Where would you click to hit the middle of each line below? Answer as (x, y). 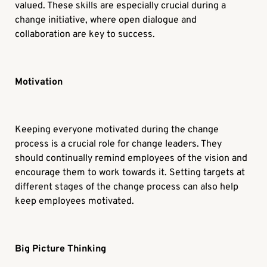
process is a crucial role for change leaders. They (119, 145)
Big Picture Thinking (61, 249)
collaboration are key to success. (85, 35)
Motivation (39, 83)
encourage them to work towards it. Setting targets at (130, 173)
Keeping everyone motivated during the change (117, 130)
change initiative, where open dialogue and (106, 21)
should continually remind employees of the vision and (131, 159)
